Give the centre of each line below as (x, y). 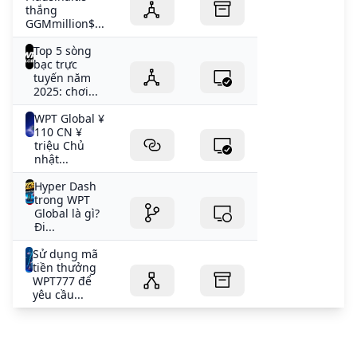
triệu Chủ (59, 146)
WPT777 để (63, 281)
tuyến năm (62, 78)
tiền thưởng (65, 268)
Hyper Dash (65, 186)
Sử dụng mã (66, 254)
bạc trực (55, 65)
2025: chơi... (65, 92)
